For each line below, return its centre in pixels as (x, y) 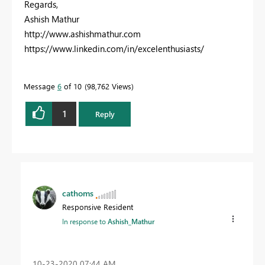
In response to (85, 221)
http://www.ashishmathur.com (83, 33)
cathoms (78, 193)
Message (41, 86)
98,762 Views (109, 86)
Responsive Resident (98, 206)
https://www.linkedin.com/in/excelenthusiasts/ (114, 48)
